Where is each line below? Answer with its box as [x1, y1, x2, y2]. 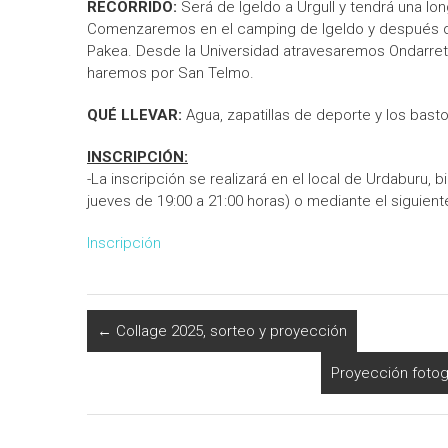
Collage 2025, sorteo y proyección [112, 322, 347, 340]
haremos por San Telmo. [87, 64, 254, 82]
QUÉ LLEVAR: [87, 106, 186, 124]
